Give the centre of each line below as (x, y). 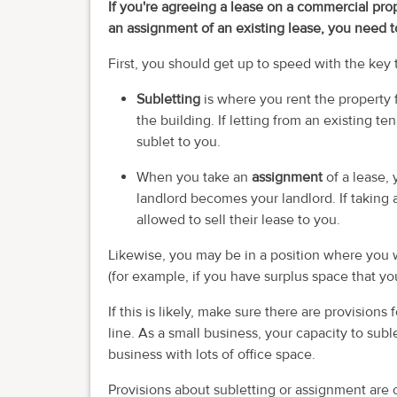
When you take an (194, 178)
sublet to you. (179, 142)
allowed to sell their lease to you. (238, 220)
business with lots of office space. (212, 355)
